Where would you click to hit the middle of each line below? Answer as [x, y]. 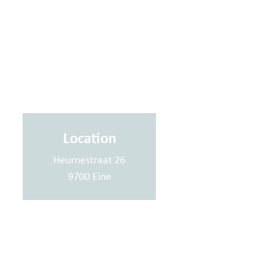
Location [89, 138]
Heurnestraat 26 [89, 160]
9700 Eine [89, 176]
